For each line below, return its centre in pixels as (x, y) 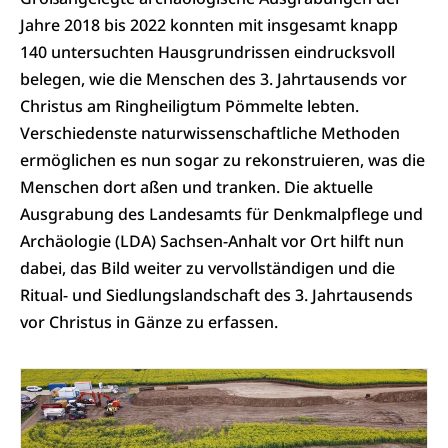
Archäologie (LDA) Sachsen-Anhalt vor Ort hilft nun (212, 240)
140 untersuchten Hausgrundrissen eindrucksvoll (207, 51)
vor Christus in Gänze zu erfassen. (149, 321)
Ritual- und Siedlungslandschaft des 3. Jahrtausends (216, 294)
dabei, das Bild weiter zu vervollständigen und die (207, 267)
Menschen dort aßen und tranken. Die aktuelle (196, 186)
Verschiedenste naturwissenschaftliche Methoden (210, 132)
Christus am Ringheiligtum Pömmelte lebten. (189, 105)
